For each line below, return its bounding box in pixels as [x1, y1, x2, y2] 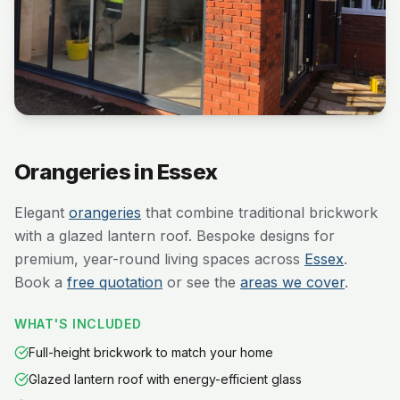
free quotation [67, 273, 162, 291]
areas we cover [240, 273, 345, 291]
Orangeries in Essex [14, 159, 218, 185]
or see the [162, 273, 240, 291]
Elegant [14, 204, 69, 221]
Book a [14, 273, 67, 291]
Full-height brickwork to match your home [29, 345, 273, 360]
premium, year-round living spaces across [14, 250, 304, 268]
